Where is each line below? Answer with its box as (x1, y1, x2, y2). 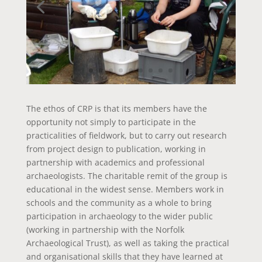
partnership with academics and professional (26, 157, 205, 168)
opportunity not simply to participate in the (26, 116, 196, 128)
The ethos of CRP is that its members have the (26, 103, 207, 115)
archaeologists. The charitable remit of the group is (26, 170, 227, 182)
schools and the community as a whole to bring (26, 197, 212, 209)
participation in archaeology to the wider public (26, 211, 213, 222)
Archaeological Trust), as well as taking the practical (26, 237, 229, 249)
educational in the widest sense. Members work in (26, 184, 224, 195)
